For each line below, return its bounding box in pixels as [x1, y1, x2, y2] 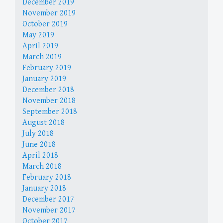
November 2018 [22, 96, 76, 106]
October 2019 [22, 19, 68, 29]
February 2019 [22, 63, 71, 73]
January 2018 [22, 183, 66, 193]
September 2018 [22, 107, 77, 116]
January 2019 [22, 74, 66, 84]
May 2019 [22, 30, 54, 40]
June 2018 [22, 139, 56, 149]
